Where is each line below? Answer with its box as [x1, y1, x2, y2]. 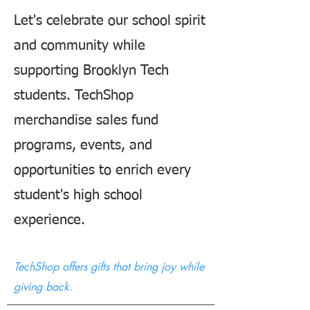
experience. [14, 213, 85, 227]
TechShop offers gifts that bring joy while [14, 259, 204, 274]
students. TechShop [14, 89, 134, 102]
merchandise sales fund [14, 113, 158, 127]
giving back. [14, 280, 73, 294]
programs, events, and [14, 138, 152, 152]
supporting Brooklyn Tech [14, 64, 169, 77]
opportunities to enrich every [14, 163, 191, 177]
